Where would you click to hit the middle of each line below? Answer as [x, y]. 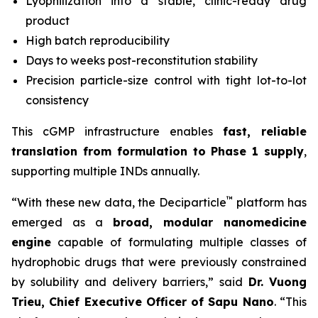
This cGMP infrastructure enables [117, 131]
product [48, 21]
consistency [57, 100]
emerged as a [62, 222]
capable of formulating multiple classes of [179, 242]
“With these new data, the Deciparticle [119, 202]
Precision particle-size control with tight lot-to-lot [166, 80]
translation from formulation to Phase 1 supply [158, 151]
